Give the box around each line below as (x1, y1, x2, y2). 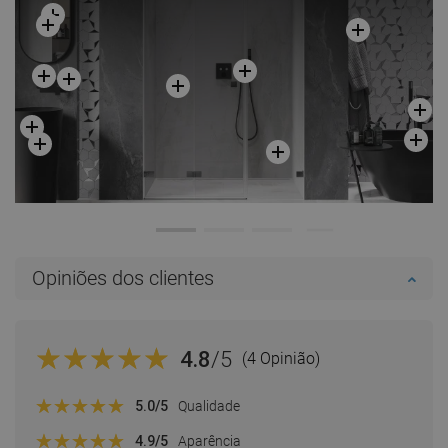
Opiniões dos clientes (32, 266, 214, 291)
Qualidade (178, 397, 240, 414)
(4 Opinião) (241, 349, 320, 369)
